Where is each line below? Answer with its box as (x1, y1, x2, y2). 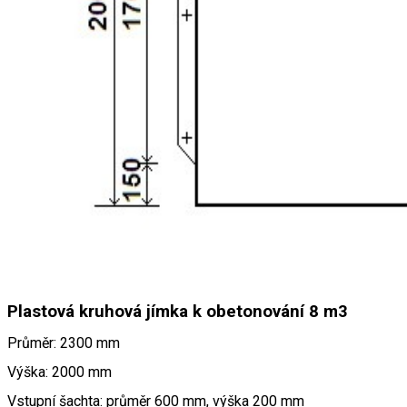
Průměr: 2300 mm (7, 334, 120, 352)
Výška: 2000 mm (7, 363, 112, 382)
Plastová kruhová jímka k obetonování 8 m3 (7, 301, 348, 322)
